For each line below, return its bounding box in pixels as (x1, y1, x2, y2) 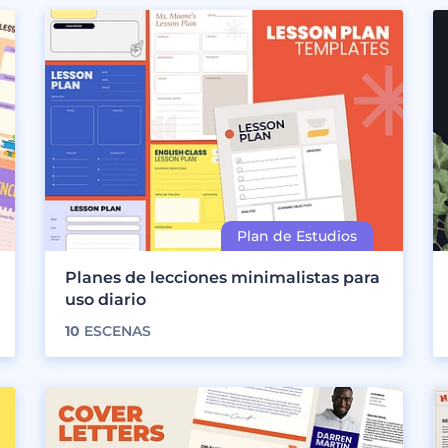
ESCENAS (80, 321, 152, 340)
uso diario (65, 289, 147, 309)
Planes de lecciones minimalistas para (65, 267, 381, 287)
